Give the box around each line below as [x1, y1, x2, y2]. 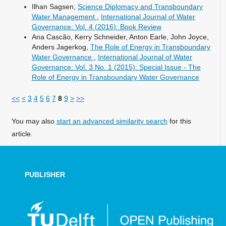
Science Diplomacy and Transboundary [77, 2, 203, 11]
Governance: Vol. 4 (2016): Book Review [31, 22, 161, 31]
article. [11, 129, 33, 138]
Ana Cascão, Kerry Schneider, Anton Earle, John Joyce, [31, 32, 209, 41]
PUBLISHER [24, 171, 65, 179]
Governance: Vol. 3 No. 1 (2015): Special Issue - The [31, 63, 201, 71]
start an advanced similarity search [56, 117, 167, 125]
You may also [11, 117, 56, 125]
